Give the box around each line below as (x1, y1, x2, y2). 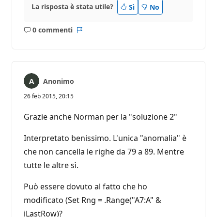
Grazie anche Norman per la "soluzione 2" (24, 111, 177, 123)
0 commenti (32, 25, 73, 35)
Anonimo (43, 77, 74, 86)
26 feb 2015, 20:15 (24, 92, 74, 101)
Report (78, 30, 102, 39)
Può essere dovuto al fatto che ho (24, 181, 147, 192)
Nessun (47, 30, 73, 39)
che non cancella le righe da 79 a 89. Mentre (24, 146, 184, 157)
